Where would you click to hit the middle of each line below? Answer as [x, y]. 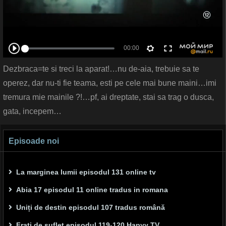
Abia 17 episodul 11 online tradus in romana [92, 190]
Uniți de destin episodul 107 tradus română [91, 208]
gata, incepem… [32, 111]
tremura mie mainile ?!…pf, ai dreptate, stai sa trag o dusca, [108, 97]
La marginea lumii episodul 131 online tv [86, 172]
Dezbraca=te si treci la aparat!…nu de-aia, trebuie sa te [101, 69]
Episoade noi [34, 141]
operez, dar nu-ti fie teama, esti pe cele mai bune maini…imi [110, 83]
